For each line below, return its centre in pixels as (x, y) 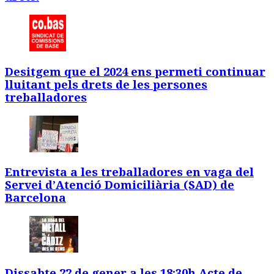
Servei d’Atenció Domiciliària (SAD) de (120, 185)
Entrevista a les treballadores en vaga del (129, 172)
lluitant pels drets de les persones (106, 84)
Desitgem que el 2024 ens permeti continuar (135, 72)
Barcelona (35, 198)
